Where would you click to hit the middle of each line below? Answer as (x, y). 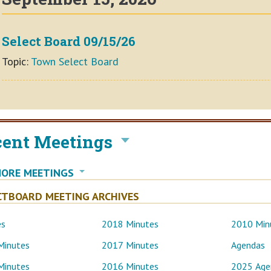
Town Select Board (75, 61)
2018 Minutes (130, 224)
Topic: (16, 61)
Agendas (248, 245)
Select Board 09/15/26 (69, 41)
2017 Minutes (130, 245)
